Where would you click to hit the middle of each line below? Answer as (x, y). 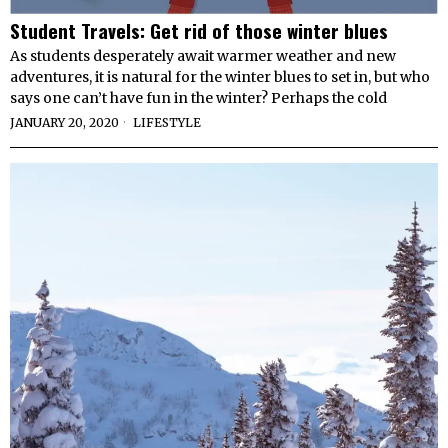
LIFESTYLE (167, 123)
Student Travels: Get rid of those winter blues (199, 30)
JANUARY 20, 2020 (64, 123)
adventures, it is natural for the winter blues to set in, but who (220, 77)
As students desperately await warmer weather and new (203, 56)
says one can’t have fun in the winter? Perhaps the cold (198, 98)
